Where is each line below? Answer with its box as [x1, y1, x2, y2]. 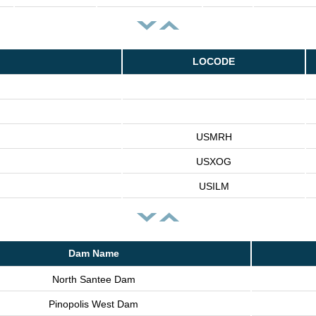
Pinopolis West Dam [49, 298, 138, 310]
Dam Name [68, 247, 119, 259]
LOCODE [193, 56, 235, 68]
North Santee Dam [51, 273, 135, 285]
